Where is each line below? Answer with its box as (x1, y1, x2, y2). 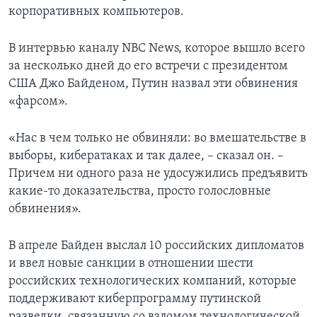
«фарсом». (8, 95, 68, 109)
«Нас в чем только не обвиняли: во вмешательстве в (8, 132, 306, 146)
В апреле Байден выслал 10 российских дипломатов (8, 239, 304, 253)
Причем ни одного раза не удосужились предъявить (8, 167, 308, 181)
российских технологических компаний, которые (8, 275, 296, 289)
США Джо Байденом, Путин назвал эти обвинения (8, 77, 298, 91)
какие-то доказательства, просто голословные (8, 185, 271, 199)
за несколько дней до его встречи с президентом (8, 59, 288, 74)
